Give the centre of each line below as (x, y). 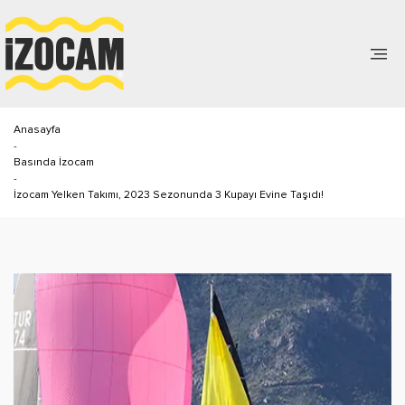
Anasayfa (37, 129)
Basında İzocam (54, 162)
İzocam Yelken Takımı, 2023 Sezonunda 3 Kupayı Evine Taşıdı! (169, 194)
